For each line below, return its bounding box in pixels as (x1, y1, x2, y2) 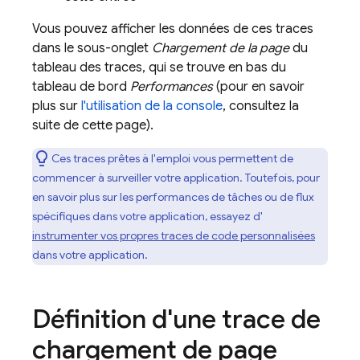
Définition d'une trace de (32, 303, 321, 335)
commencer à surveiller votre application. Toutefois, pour (32, 170, 320, 185)
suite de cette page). (32, 117, 153, 133)
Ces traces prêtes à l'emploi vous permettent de (51, 151, 293, 166)
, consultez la (223, 98, 299, 114)
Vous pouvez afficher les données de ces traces (32, 21, 313, 37)
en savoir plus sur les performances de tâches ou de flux (32, 190, 314, 204)
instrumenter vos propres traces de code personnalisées (32, 228, 315, 243)
